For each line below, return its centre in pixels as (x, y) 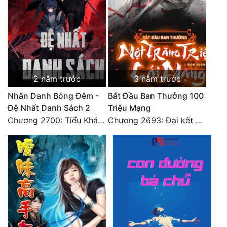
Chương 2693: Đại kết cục (199, 120)
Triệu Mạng (129, 108)
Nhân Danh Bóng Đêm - (53, 96)
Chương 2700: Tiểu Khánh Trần (101, 120)
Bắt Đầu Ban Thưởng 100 (156, 96)
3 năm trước (157, 79)
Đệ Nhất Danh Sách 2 (49, 108)
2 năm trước (57, 79)
